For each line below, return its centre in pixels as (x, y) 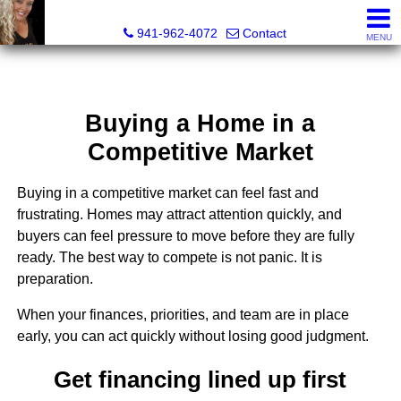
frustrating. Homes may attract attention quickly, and (179, 215)
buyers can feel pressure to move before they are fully (185, 236)
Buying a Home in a (200, 124)
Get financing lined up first (200, 379)
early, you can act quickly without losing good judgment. (192, 337)
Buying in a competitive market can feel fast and (167, 193)
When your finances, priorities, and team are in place (183, 315)
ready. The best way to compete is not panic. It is (169, 258)
